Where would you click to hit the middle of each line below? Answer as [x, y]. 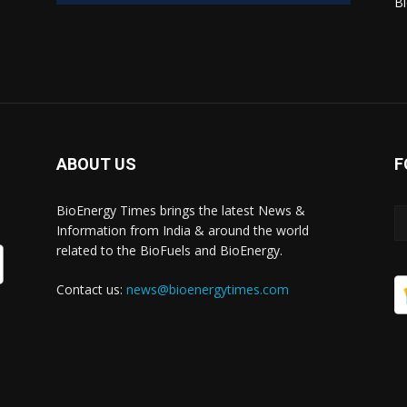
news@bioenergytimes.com [208, 290]
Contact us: [91, 290]
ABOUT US [96, 164]
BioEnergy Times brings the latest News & [181, 211]
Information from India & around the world [183, 231]
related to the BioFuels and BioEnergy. [169, 251]
